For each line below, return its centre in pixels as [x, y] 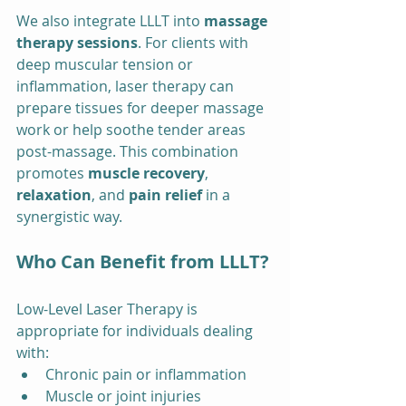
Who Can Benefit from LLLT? [143, 262]
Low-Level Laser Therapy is [109, 309]
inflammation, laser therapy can [127, 87]
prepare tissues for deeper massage [142, 108]
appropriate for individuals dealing [136, 331]
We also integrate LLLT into [110, 21]
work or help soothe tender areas [133, 130]
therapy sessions [77, 43]
